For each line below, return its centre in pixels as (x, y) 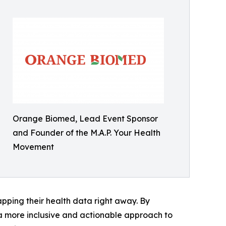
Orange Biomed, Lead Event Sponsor (85, 119)
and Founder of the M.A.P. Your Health (87, 133)
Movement (33, 147)
